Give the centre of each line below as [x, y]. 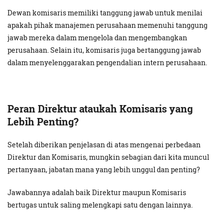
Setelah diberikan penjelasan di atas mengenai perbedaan [104, 145]
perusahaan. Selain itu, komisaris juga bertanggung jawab [104, 50]
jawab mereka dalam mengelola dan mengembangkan [97, 38]
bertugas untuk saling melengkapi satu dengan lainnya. [101, 205]
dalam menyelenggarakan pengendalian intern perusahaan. [107, 63]
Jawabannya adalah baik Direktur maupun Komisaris [97, 193]
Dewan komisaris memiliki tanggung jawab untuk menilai [105, 13]
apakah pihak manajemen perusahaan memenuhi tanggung [108, 25]
